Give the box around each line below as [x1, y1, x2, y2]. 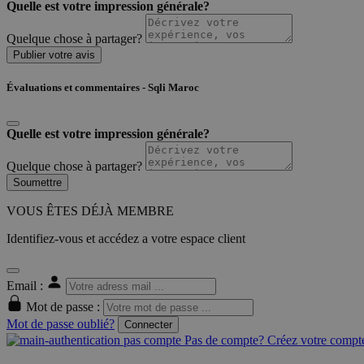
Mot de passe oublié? [6, 317, 115, 331]
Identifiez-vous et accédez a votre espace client [6, 232, 245, 246]
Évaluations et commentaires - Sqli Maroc [6, 81, 199, 94]
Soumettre [13, 176, 62, 189]
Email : [6, 279, 46, 293]
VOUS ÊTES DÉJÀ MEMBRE [6, 204, 174, 219]
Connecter [124, 318, 172, 331]
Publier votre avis [13, 49, 95, 62]
